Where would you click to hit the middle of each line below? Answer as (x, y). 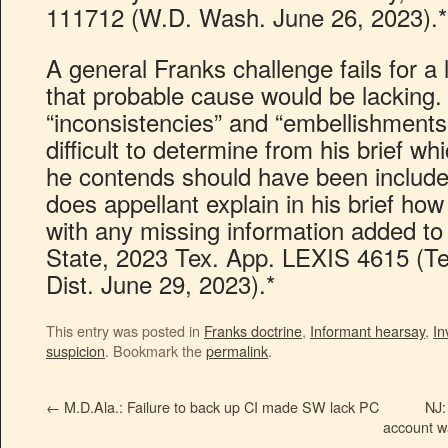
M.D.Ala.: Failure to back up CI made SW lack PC (219, 406)
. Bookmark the (155, 350)
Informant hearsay (367, 330)
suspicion (75, 350)
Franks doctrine (253, 330)
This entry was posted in (125, 330)
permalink (237, 350)
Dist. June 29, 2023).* (160, 283)
